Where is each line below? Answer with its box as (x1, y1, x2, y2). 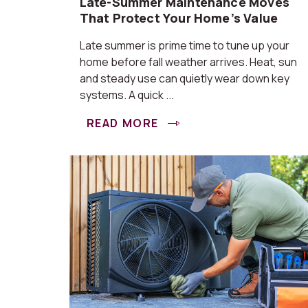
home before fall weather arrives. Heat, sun (79, 54, 297, 69)
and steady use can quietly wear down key (79, 71, 289, 86)
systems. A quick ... (79, 87, 174, 102)
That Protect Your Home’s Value (79, 10, 278, 26)
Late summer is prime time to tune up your (79, 38, 289, 53)
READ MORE (86, 115, 162, 131)
